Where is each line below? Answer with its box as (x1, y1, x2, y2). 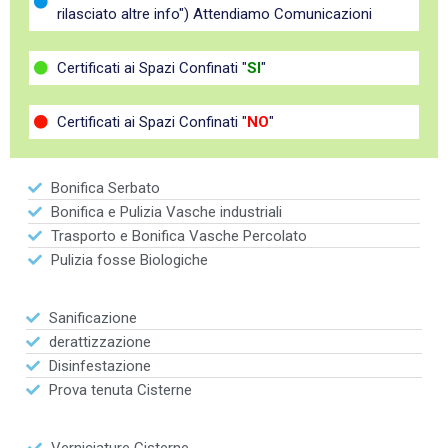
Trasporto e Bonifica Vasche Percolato (50, 227, 307, 246)
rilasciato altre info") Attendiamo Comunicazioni (56, 5, 372, 24)
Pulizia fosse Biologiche (50, 251, 208, 270)
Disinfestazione (48, 357, 151, 376)
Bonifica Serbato (50, 179, 160, 198)
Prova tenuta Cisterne (48, 381, 192, 400)
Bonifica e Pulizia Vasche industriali (50, 203, 282, 222)
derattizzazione (48, 333, 151, 352)
